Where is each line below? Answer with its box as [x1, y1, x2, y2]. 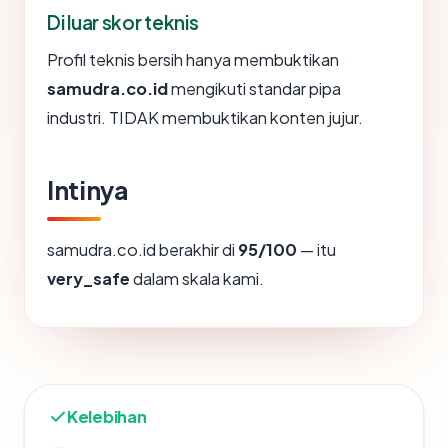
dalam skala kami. [130, 268, 264, 290]
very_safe [47, 268, 130, 290]
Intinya [47, 174, 128, 207]
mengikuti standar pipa [168, 78, 341, 100]
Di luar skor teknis [47, 10, 199, 35]
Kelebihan [67, 406, 147, 428]
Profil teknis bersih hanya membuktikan [47, 49, 339, 71]
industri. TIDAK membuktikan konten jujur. [47, 107, 363, 129]
